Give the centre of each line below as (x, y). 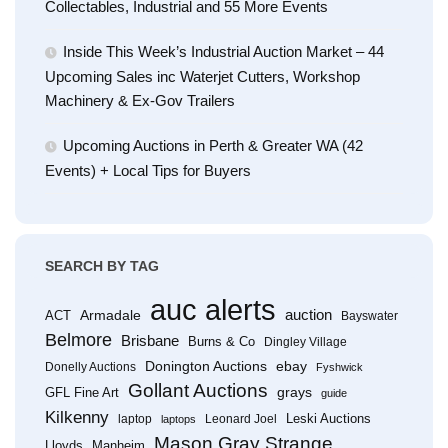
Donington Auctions (206, 366)
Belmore (78, 340)
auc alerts (213, 309)
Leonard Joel (241, 419)
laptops (178, 419)
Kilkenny (77, 417)
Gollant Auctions (198, 390)
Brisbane (150, 340)
